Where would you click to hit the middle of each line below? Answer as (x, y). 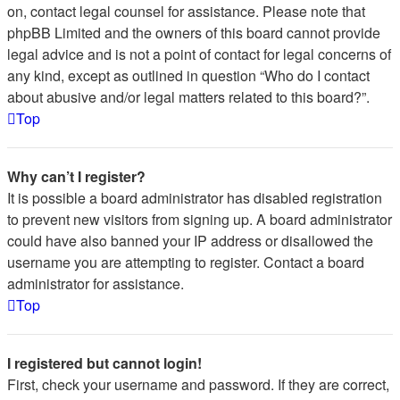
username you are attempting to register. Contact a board (186, 262)
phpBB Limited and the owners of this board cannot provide (194, 33)
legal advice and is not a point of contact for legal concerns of (199, 54)
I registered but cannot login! (104, 363)
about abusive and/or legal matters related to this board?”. (188, 97)
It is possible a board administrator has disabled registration (195, 198)
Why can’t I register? (76, 176)
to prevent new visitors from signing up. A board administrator (200, 219)
